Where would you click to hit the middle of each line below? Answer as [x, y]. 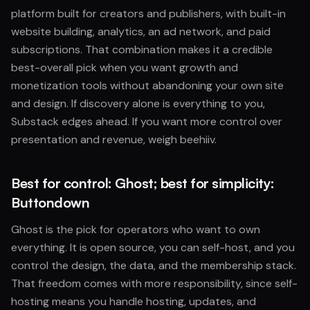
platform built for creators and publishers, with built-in [148, 13]
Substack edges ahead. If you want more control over [147, 121]
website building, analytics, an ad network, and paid [141, 31]
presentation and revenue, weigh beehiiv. [114, 139]
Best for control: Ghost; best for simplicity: [143, 183]
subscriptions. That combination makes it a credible [142, 49]
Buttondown [50, 202]
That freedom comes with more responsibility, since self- [154, 283]
